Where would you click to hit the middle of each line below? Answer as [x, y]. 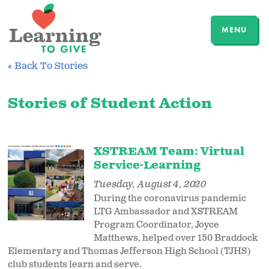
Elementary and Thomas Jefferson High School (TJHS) [129, 251]
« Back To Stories [48, 66]
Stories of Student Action [110, 104]
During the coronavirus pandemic [170, 198]
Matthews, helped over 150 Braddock [175, 238]
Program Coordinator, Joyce [156, 225]
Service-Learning [147, 165]
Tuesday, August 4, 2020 [150, 184]
